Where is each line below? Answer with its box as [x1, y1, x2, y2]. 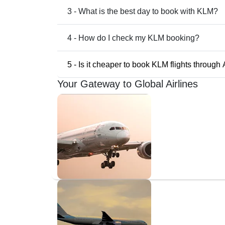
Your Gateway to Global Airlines [57, 78, 198, 89]
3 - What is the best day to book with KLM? [67, 7, 218, 16]
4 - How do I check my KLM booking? [67, 33, 199, 42]
